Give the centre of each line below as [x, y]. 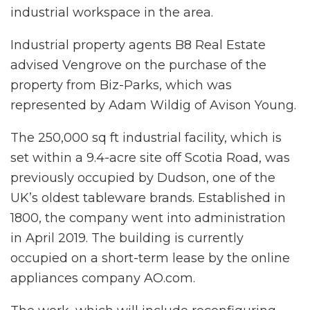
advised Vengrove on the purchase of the [138, 65]
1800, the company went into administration [148, 218]
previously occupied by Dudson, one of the [143, 177]
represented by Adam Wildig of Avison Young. [153, 105]
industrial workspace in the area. [112, 12]
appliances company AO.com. [103, 278]
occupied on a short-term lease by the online [150, 258]
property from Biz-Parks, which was [121, 85]
